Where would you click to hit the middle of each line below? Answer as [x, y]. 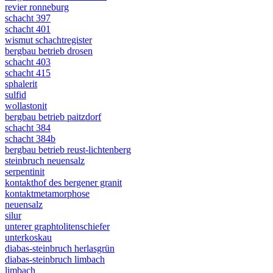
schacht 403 [28, 62]
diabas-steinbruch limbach [55, 260]
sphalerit [21, 84]
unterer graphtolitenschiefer [57, 227]
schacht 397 [28, 18]
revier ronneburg [37, 7]
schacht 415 [28, 73]
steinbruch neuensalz [45, 161]
